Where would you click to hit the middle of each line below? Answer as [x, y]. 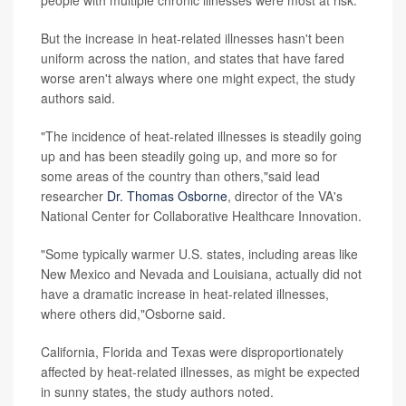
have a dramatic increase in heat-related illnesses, [185, 294]
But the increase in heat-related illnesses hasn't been [193, 39]
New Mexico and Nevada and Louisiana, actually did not [201, 274]
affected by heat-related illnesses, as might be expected [200, 372]
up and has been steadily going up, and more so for [189, 156]
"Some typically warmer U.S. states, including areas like [199, 254]
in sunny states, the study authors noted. [157, 392]
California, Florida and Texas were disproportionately [192, 352]
